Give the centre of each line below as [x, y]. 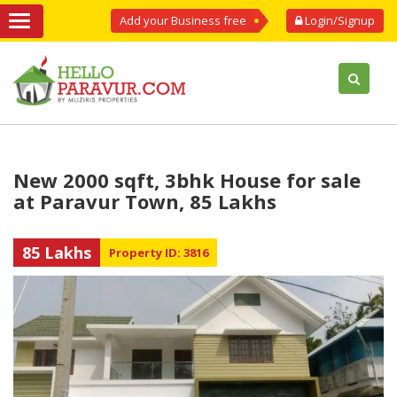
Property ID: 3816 [159, 253]
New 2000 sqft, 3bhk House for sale [187, 180]
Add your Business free [183, 20]
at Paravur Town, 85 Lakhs [145, 201]
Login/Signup [339, 20]
